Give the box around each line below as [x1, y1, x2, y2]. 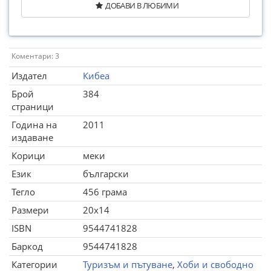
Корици [11, 149, 45, 162]
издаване [11, 131, 53, 143]
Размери [11, 204, 49, 216]
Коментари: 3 [11, 51, 59, 61]
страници [11, 100, 54, 113]
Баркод [11, 240, 43, 252]
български [83, 168, 129, 180]
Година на [11, 119, 57, 131]
